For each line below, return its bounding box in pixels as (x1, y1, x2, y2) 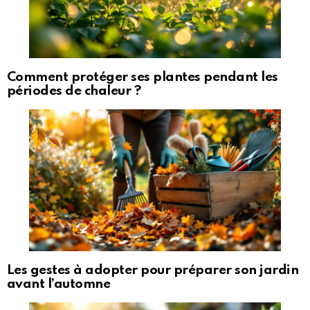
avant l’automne (7, 277, 111, 291)
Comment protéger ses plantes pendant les (7, 71, 278, 84)
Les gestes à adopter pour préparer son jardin (7, 263, 299, 277)
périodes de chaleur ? (7, 84, 141, 98)
